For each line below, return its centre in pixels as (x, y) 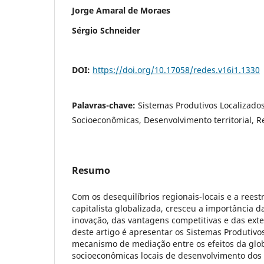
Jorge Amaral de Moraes (121, 11)
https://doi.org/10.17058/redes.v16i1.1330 (176, 70)
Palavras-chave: (105, 105)
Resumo (91, 171)
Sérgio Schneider (106, 31)
